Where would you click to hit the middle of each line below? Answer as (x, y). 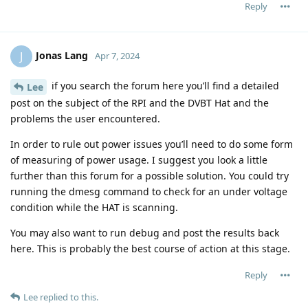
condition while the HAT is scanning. (94, 207)
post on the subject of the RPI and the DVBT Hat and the (140, 102)
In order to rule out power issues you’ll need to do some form (152, 144)
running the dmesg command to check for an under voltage (149, 191)
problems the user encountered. (85, 118)
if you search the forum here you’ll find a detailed (164, 85)
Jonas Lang (62, 55)
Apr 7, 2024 (117, 55)
